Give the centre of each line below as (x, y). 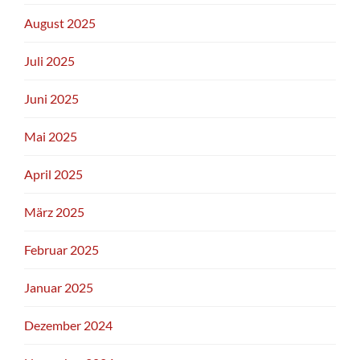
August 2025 (60, 22)
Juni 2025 (51, 98)
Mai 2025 (51, 136)
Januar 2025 (59, 287)
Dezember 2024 (68, 325)
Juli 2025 (49, 60)
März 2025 (54, 211)
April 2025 (53, 174)
